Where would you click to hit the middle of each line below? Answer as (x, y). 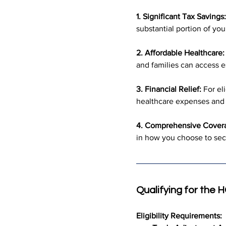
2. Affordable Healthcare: (180, 53)
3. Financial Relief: (169, 89)
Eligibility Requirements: (179, 216)
